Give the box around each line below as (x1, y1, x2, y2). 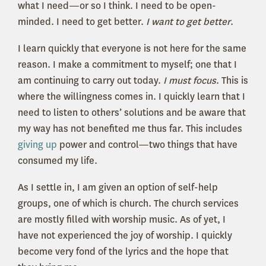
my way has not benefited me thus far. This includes (18, 122, 242, 135)
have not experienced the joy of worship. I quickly (18, 229, 232, 242)
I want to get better (144, 15, 230, 28)
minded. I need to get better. (18, 15, 144, 28)
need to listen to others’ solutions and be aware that (18, 106, 246, 119)
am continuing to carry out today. (18, 74, 163, 87)
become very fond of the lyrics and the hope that (18, 245, 229, 258)
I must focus (163, 74, 216, 87)
